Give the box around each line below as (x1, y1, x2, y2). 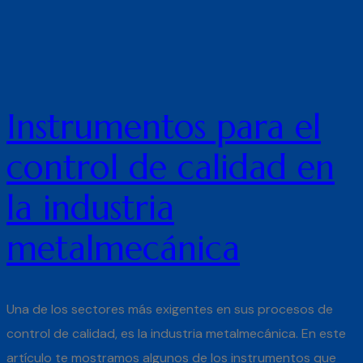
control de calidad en (6, 145, 335, 189)
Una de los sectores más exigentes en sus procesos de (6, 300, 333, 318)
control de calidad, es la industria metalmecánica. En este (6, 324, 346, 342)
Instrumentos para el (6, 105, 321, 148)
